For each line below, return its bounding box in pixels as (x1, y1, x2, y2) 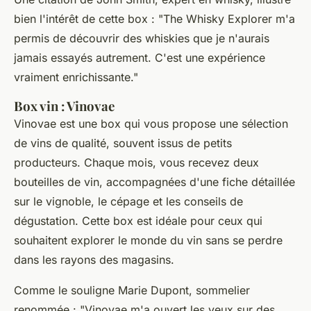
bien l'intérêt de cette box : (14, 12, 158, 26)
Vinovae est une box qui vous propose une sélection (14, 117, 288, 131)
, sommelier (189, 283, 250, 298)
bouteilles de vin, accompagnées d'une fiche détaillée (14, 175, 295, 190)
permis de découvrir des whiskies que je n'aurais (14, 31, 269, 46)
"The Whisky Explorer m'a (158, 12, 295, 26)
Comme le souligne (14, 283, 118, 298)
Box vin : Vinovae (14, 97, 115, 115)
